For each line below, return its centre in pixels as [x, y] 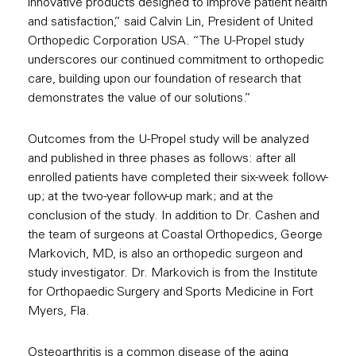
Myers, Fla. [59, 312]
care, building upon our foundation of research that [164, 80]
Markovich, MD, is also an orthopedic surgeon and [165, 255]
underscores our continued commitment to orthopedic [176, 61]
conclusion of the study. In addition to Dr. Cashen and [174, 217]
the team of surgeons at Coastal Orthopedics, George [175, 236]
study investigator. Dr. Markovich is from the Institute [173, 274]
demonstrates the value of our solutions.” [139, 99]
